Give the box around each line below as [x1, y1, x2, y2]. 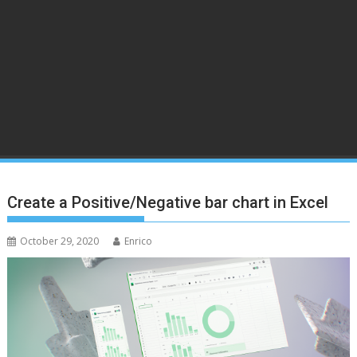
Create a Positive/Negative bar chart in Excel [7, 193, 329, 212]
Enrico [124, 234, 153, 248]
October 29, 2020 [20, 234, 100, 248]
